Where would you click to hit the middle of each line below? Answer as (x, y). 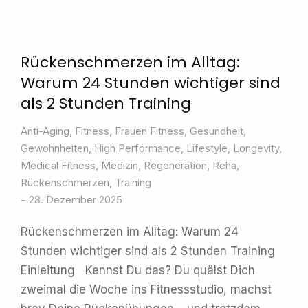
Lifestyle (207, 148)
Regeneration (175, 165)
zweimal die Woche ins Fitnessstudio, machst (146, 289)
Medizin (120, 165)
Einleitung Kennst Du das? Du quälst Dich (138, 270)
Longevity (256, 148)
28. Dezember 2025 (76, 200)
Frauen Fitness (150, 131)
